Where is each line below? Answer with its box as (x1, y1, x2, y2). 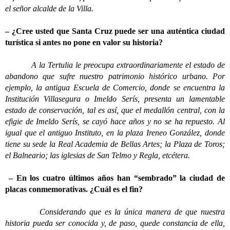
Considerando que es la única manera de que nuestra (5, 207, 225, 216)
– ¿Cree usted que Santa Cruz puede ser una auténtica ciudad (5, 27, 225, 35)
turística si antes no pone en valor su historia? (5, 38, 163, 47)
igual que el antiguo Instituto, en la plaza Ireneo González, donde (5, 128, 225, 137)
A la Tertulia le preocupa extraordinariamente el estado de (5, 61, 225, 69)
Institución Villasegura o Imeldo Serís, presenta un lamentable (5, 94, 225, 103)
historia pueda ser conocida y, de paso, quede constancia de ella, (5, 219, 225, 227)
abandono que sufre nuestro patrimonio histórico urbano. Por (5, 72, 225, 81)
